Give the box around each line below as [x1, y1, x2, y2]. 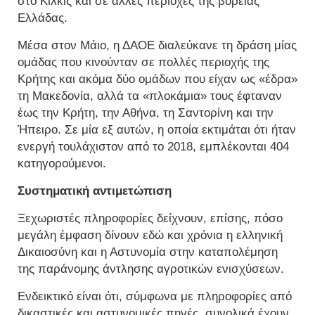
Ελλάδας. [18, 11, 67, 25]
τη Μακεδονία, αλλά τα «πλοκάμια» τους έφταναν [18, 89, 282, 103]
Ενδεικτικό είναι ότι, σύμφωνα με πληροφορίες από [18, 290, 292, 304]
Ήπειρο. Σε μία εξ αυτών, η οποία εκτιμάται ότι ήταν [18, 123, 296, 137]
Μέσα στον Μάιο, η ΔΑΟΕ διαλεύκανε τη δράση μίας [18, 39, 297, 53]
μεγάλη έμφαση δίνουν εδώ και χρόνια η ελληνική [18, 229, 283, 243]
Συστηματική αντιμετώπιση [18, 184, 172, 198]
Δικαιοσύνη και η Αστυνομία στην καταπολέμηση [18, 245, 278, 259]
